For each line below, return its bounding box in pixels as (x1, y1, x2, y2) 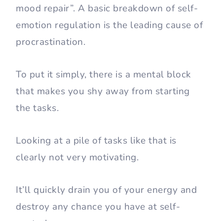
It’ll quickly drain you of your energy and (16, 183, 197, 196)
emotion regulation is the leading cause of (16, 18, 203, 32)
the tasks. (16, 101, 62, 114)
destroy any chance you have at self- (16, 200, 180, 213)
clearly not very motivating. (16, 150, 142, 164)
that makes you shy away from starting (16, 84, 190, 98)
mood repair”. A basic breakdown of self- (16, 1, 198, 15)
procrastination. (16, 35, 88, 48)
